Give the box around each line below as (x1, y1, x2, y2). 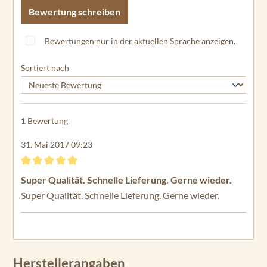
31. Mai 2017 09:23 (21, 139, 92, 150)
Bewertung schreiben (29, 5, 120, 17)
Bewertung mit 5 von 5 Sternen (20, 169, 147, 181)
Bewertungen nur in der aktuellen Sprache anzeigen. (45, 35, 235, 46)
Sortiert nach (21, 62, 69, 73)
